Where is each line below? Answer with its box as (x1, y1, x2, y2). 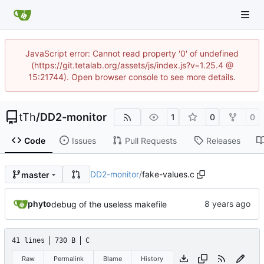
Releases (206, 135, 240, 146)
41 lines (12, 236, 45, 245)
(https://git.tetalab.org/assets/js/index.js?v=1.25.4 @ (31, 60, 233, 70)
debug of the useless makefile (51, 199, 167, 209)
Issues (71, 135, 96, 146)
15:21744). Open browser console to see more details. (28, 72, 236, 82)
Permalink (54, 254, 84, 263)
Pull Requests (124, 135, 177, 146)
